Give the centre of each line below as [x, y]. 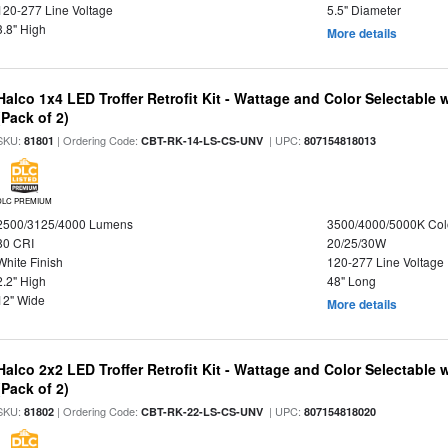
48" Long [351, 280]
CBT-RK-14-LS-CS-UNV [202, 140]
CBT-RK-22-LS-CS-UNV [202, 411]
